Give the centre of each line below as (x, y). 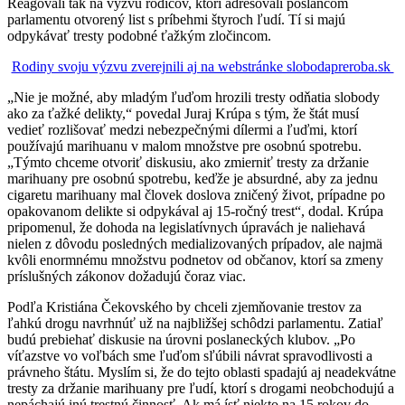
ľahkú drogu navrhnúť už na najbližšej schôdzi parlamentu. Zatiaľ (195, 323)
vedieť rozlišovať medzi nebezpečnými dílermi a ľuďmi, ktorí (182, 129)
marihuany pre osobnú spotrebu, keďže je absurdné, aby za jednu (193, 178)
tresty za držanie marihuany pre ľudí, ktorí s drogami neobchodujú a (201, 388)
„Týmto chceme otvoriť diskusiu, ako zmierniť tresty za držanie (188, 162)
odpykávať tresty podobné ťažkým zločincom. (139, 35)
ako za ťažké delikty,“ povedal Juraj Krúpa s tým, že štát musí (183, 113)
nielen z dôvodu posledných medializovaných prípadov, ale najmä (195, 243)
